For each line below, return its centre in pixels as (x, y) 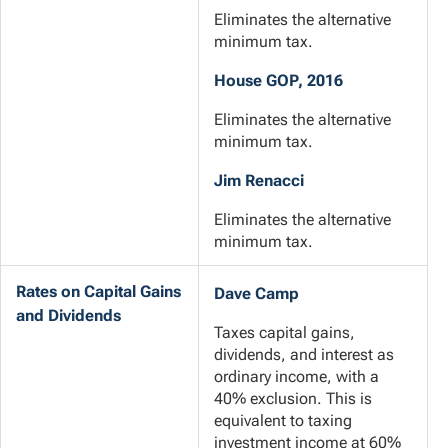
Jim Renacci (259, 181)
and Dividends (68, 315)
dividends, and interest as (304, 355)
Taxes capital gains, (284, 333)
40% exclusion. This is (293, 399)
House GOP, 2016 (278, 81)
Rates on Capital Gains (98, 291)
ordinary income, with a (296, 377)
